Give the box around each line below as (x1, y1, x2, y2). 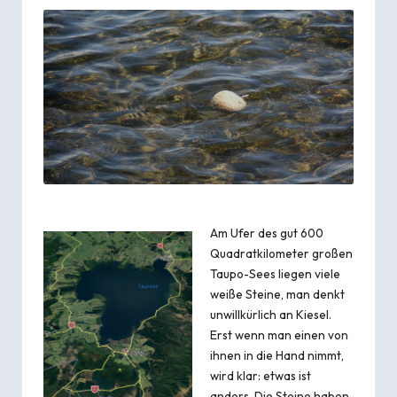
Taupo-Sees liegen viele (210, 266, 340, 283)
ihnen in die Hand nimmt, (210, 347, 344, 364)
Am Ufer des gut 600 (210, 225, 323, 242)
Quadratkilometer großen (210, 245, 353, 262)
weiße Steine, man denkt (210, 286, 345, 303)
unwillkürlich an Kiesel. (210, 307, 331, 323)
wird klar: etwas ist (210, 368, 311, 385)
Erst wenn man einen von (210, 327, 348, 344)
